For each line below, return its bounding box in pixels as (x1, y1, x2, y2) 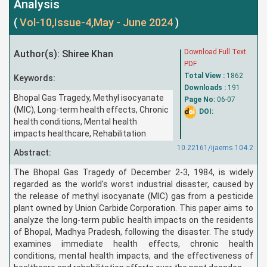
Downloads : (184, 83, 226, 92)
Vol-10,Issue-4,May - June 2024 (20, 15, 173, 29)
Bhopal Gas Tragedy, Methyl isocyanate (14, 92, 164, 103)
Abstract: (14, 147, 51, 157)
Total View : (184, 71, 225, 80)
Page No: (184, 95, 215, 104)
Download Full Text (184, 47, 246, 56)
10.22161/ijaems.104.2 (177, 143, 253, 152)
